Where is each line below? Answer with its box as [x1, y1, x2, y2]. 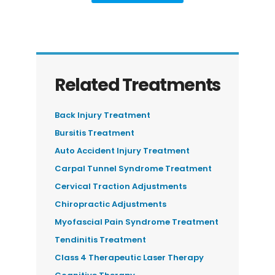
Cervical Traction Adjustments [55, 180, 187, 193]
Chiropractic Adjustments [55, 198, 167, 211]
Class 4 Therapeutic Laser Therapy [55, 252, 204, 264]
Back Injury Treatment [55, 109, 151, 122]
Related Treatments [55, 73, 220, 98]
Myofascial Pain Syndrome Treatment [55, 216, 219, 228]
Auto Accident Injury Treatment [55, 145, 190, 157]
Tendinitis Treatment [55, 234, 147, 246]
